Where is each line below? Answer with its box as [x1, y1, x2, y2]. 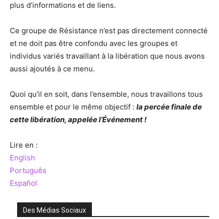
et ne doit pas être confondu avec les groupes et [10, 39, 177, 48]
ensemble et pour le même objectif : [10, 102, 136, 112]
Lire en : [10, 140, 38, 150]
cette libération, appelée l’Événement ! [10, 115, 147, 125]
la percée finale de [136, 102, 202, 112]
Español [10, 178, 37, 188]
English [10, 153, 35, 163]
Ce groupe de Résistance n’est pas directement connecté [10, 26, 208, 36]
